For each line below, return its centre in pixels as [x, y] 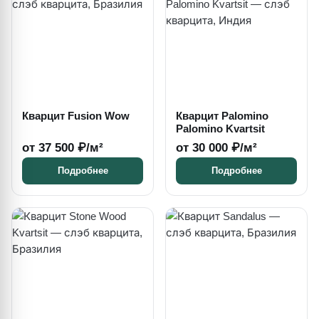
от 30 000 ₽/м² [216, 148]
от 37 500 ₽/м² [63, 148]
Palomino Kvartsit [220, 129]
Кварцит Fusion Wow [76, 116]
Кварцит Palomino [222, 116]
